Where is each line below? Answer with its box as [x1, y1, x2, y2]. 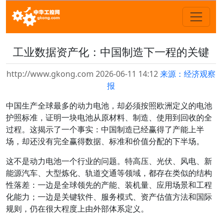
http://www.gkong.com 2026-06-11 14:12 [6, 68, 160, 79]
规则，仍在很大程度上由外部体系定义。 [6, 203, 149, 214]
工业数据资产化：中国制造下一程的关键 [13, 45, 209, 59]
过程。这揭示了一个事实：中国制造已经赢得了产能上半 [6, 124, 204, 135]
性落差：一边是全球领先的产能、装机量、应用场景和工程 [6, 179, 212, 190]
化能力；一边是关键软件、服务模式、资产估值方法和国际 [6, 191, 212, 202]
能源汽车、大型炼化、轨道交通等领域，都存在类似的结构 [6, 167, 212, 178]
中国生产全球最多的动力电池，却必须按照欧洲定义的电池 [6, 100, 212, 111]
